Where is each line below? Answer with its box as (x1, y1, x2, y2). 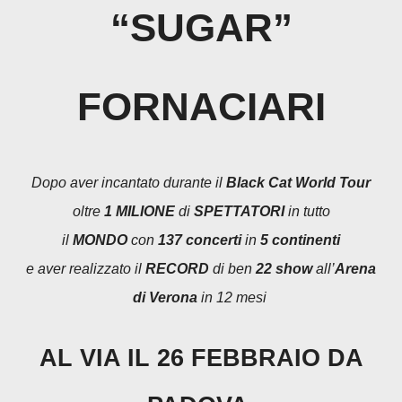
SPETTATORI (193, 204, 284, 219)
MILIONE (115, 204, 175, 219)
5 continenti (260, 232, 340, 248)
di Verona (132, 290, 201, 305)
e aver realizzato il (34, 261, 145, 276)
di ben (209, 261, 256, 276)
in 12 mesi (200, 290, 270, 305)
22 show (256, 261, 312, 276)
